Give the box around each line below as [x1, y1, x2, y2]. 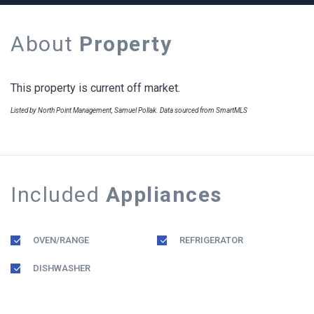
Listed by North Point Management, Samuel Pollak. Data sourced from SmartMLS [11, 106, 247, 114]
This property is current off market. [11, 81, 180, 95]
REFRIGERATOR [179, 234, 243, 245]
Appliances [105, 182, 222, 207]
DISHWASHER [33, 262, 90, 273]
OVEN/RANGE [33, 234, 89, 245]
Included [11, 182, 106, 207]
